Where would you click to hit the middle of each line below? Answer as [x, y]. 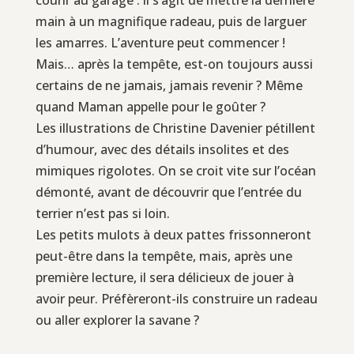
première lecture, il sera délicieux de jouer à [164, 277]
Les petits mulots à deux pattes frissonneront [173, 234]
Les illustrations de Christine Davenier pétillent [175, 128]
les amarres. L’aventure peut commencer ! [160, 42]
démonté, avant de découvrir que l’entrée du [168, 192]
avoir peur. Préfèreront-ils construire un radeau [176, 298]
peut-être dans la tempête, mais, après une [164, 256]
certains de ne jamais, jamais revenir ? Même [169, 85]
